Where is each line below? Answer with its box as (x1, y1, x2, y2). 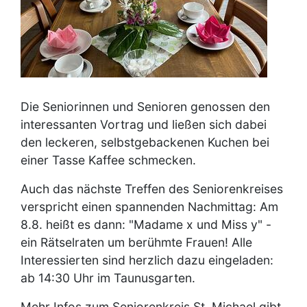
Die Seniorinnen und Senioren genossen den (21, 99, 270, 114)
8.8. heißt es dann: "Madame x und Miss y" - (21, 217, 271, 232)
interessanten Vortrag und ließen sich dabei (21, 116, 267, 132)
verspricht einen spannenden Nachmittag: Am (21, 199, 278, 214)
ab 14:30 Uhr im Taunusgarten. (21, 270, 195, 285)
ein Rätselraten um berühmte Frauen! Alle (21, 234, 252, 249)
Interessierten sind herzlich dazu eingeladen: (21, 252, 273, 267)
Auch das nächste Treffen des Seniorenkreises (21, 181, 283, 196)
